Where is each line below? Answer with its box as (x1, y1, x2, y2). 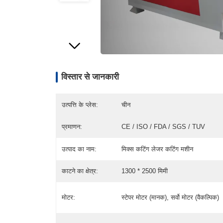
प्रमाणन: (62, 123, 83, 131)
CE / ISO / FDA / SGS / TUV (121, 123, 205, 131)
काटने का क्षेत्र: (62, 167, 99, 175)
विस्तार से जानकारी (61, 72, 119, 82)
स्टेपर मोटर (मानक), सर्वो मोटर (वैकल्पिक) (121, 193, 219, 201)
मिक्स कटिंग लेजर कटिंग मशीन (121, 145, 193, 153)
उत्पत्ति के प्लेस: (62, 101, 99, 109)
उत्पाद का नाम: (62, 145, 97, 153)
